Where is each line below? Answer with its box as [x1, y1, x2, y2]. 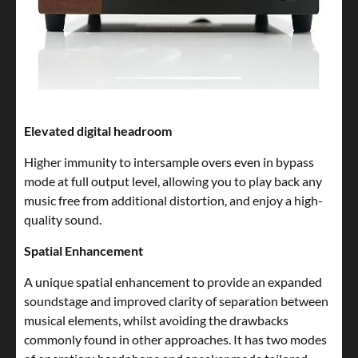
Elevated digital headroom [24, 123, 172, 139]
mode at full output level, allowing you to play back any [24, 173, 322, 189]
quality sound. [24, 212, 101, 228]
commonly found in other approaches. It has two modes [24, 332, 327, 348]
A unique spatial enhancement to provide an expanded [24, 274, 322, 290]
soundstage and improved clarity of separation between [24, 293, 328, 309]
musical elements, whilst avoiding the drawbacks [24, 312, 288, 328]
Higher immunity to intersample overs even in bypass [24, 154, 314, 170]
